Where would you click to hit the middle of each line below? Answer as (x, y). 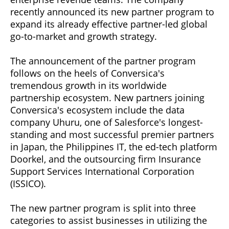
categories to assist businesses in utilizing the (109, 221)
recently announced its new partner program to (112, 12)
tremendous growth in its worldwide (88, 86)
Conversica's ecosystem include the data (97, 110)
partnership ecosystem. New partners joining (107, 98)
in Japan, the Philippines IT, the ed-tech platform (114, 147)
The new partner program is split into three (103, 208)
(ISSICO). (28, 184)
